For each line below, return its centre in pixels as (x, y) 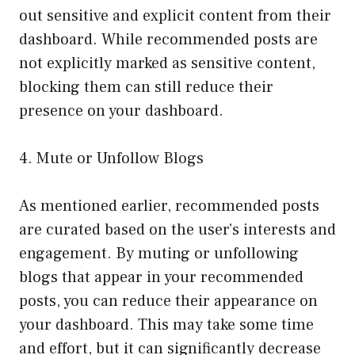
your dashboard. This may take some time (166, 325)
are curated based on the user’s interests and (177, 230)
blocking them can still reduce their (146, 88)
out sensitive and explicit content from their (175, 16)
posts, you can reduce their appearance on (168, 302)
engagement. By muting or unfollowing (159, 254)
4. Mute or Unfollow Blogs (111, 159)
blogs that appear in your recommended (161, 278)
